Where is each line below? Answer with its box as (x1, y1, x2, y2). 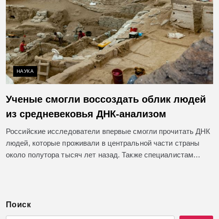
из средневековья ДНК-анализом (6, 108, 166, 119)
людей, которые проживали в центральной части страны (6, 138, 200, 147)
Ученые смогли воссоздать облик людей (6, 93, 206, 105)
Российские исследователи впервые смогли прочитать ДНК (6, 127, 211, 135)
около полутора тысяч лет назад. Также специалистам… (6, 150, 201, 159)
